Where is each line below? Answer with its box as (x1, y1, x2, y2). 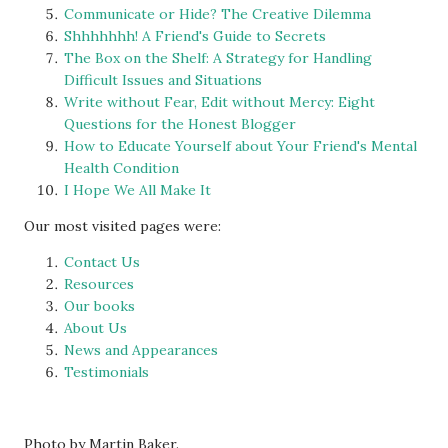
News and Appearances (64, 340, 218, 359)
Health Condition (64, 158, 179, 177)
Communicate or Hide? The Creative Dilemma (64, 4, 371, 23)
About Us (64, 318, 127, 337)
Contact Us (64, 252, 140, 271)
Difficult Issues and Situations (64, 70, 262, 89)
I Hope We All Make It (64, 180, 211, 199)
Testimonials (64, 362, 149, 381)
